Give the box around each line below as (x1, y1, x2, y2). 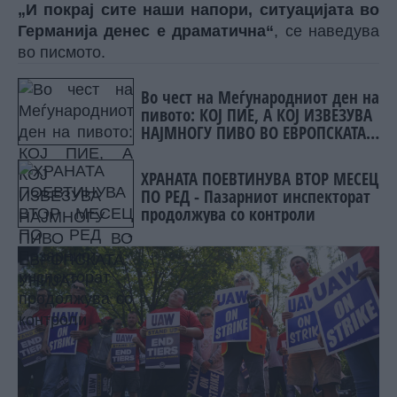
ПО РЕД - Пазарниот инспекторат (140, 184, 370, 209)
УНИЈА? (140, 138, 189, 162)
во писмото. (18, 43, 105, 61)
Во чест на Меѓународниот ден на (140, 85, 379, 109)
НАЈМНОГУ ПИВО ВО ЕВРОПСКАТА (140, 121, 366, 144)
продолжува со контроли (140, 202, 315, 227)
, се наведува (274, 22, 380, 40)
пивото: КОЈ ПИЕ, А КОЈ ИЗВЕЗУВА (140, 103, 372, 127)
